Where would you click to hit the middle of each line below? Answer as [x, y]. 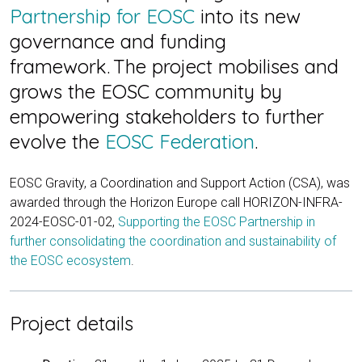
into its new [248, 17]
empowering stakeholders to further [167, 117]
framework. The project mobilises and [174, 67]
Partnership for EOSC [102, 17]
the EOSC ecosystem [70, 261]
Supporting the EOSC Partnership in [217, 222]
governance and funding [118, 42]
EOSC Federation [180, 142]
